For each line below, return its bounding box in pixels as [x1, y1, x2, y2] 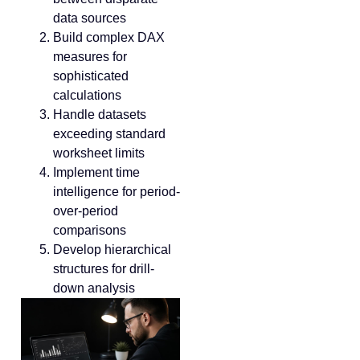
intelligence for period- [53, 184, 180, 198]
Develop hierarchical [53, 242, 171, 256]
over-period [53, 203, 118, 218]
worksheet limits [53, 145, 145, 160]
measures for [53, 49, 127, 63]
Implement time [53, 165, 140, 179]
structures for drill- [53, 261, 154, 276]
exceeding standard [53, 126, 166, 141]
